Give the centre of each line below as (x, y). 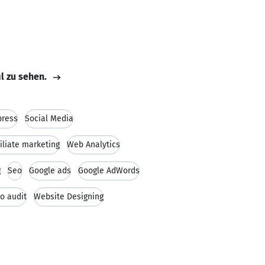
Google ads (50, 171)
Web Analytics (93, 145)
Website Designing (69, 197)
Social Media (49, 119)
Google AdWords (109, 171)
